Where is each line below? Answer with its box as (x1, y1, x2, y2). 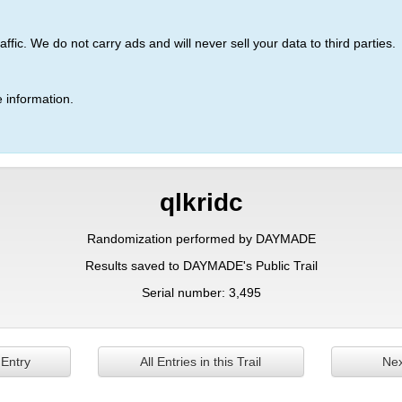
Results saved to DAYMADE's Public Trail (84, 258, 318, 273)
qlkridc (159, 188, 243, 216)
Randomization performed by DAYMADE (86, 232, 316, 246)
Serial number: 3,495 (141, 285, 261, 300)
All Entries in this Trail (140, 354, 262, 369)
